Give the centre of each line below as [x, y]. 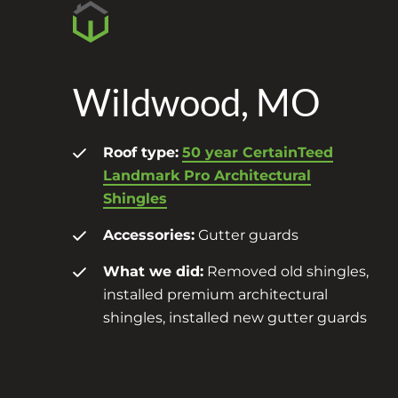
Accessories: [149, 235]
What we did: [153, 271]
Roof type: [141, 152]
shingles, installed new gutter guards [235, 317]
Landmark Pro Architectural [207, 175]
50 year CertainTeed [258, 152]
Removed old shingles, [286, 271]
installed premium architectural [215, 294]
